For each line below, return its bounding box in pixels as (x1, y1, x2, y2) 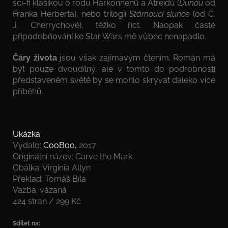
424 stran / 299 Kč (13, 196, 81, 206)
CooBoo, (43, 140, 77, 150)
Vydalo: (13, 140, 43, 150)
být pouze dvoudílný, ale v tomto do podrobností (13, 64, 215, 74)
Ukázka (13, 129, 40, 139)
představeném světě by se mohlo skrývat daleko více (13, 75, 215, 85)
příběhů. (13, 86, 43, 96)
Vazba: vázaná (13, 185, 67, 195)
